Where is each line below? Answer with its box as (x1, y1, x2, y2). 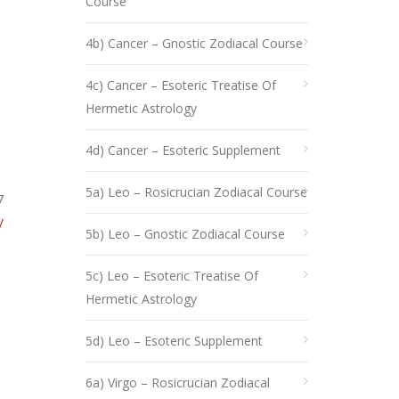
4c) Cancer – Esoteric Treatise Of (85, 77, 276, 94)
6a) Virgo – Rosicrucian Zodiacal (85, 374, 270, 391)
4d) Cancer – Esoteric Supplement (85, 142, 281, 159)
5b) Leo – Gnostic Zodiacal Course (85, 225, 285, 242)
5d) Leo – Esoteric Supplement (85, 332, 263, 349)
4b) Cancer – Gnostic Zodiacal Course (85, 35, 303, 52)
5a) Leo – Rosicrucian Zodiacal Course (85, 183, 307, 200)
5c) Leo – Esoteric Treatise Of (85, 267, 258, 284)
